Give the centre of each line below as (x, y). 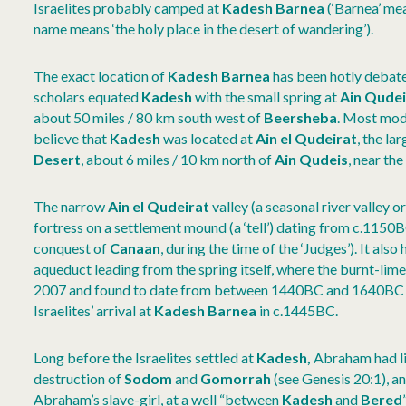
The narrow (71, 207)
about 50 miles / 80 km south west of (149, 118)
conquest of (72, 248)
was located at (208, 139)
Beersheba (300, 118)
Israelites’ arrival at (94, 311)
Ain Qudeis (311, 159)
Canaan (135, 248)
